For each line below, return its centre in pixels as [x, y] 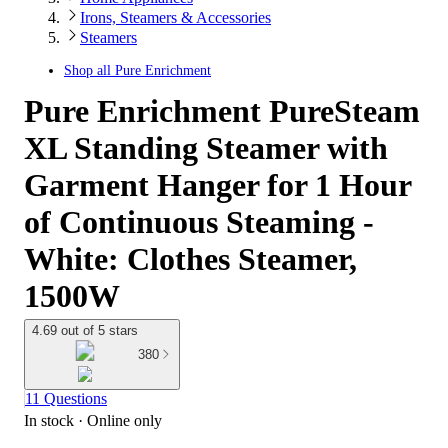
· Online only [118, 421]
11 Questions [66, 399]
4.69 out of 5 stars [85, 330]
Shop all [89, 70]
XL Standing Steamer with [206, 148]
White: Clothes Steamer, [190, 259]
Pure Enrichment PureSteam [222, 111]
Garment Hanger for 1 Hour [217, 185]
